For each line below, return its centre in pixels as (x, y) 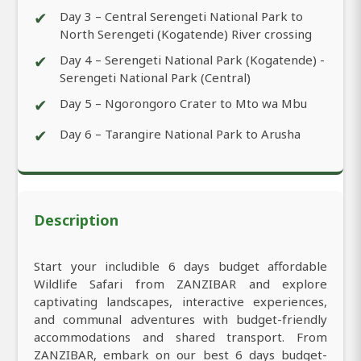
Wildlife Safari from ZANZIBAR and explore (180, 283)
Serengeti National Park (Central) (155, 77)
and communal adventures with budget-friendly (180, 319)
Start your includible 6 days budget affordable (180, 266)
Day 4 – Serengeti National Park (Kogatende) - (192, 59)
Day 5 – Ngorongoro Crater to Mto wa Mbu (183, 103)
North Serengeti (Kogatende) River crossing (186, 33)
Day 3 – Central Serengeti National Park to (181, 16)
